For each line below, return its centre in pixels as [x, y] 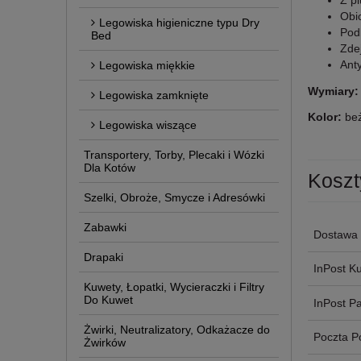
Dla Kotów [110, 167]
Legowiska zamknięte [154, 95]
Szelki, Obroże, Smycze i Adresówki [174, 197]
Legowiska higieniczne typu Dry [179, 22]
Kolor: [326, 117]
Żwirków [105, 342]
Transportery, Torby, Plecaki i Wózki [174, 154]
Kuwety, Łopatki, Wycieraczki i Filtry [174, 286]
